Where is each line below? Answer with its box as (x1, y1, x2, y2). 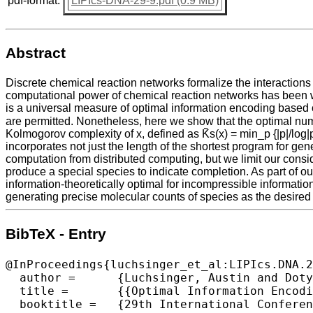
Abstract (6, 44, 66, 61)
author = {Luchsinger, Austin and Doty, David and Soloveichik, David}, (6, 270, 75, 284)
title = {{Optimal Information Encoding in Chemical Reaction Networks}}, (6, 284, 68, 298)
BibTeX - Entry (6, 225, 106, 242)
